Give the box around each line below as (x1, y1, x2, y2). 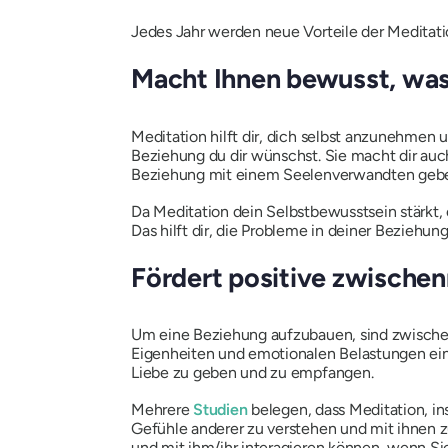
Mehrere (131, 400, 194, 420)
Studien (193, 400, 248, 420)
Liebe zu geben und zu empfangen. (131, 363, 374, 383)
